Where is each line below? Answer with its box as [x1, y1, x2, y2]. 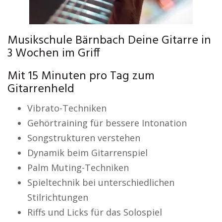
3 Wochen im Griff [7, 44, 100, 63]
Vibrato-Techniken [27, 102, 107, 114]
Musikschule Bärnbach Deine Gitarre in [7, 31, 211, 50]
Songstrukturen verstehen [27, 132, 140, 144]
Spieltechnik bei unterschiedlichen [27, 176, 174, 188]
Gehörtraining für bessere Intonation [27, 117, 187, 129]
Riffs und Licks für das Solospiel [27, 206, 162, 218]
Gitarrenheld [7, 80, 74, 99]
